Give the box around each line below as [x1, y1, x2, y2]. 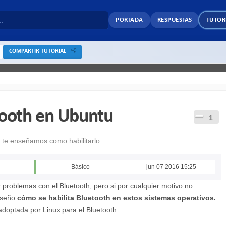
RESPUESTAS [157, 17, 192, 24]
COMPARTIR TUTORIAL [9, 48, 71, 54]
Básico [71, 163, 90, 171]
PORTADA [116, 17, 143, 24]
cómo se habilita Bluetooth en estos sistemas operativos [17, 194, 214, 202]
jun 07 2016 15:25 [146, 163, 197, 171]
